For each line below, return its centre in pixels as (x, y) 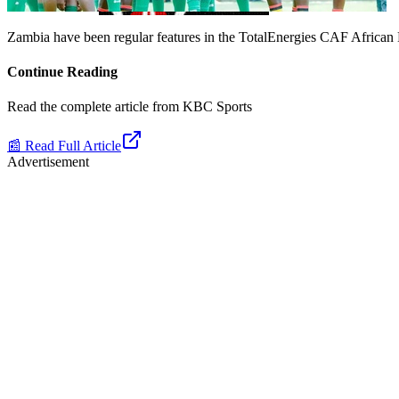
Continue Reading (62, 72)
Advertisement (48, 162)
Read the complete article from (93, 107)
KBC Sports (217, 107)
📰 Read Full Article (64, 146)
